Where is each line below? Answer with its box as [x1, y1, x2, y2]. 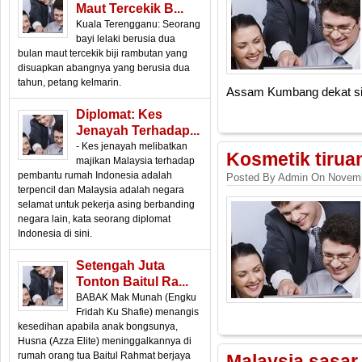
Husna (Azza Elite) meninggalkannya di [18, 335, 192, 347]
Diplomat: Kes [76, 107, 162, 121]
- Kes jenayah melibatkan [76, 141, 187, 152]
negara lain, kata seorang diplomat [18, 213, 170, 225]
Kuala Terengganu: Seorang [76, 19, 200, 30]
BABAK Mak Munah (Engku [76, 292, 196, 303]
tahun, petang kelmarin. [18, 77, 121, 88]
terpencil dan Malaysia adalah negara [18, 184, 184, 196]
